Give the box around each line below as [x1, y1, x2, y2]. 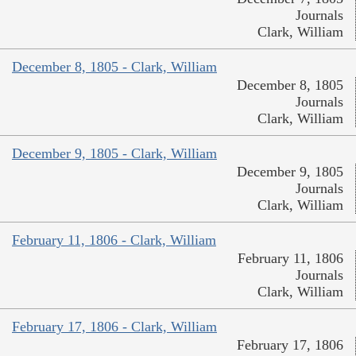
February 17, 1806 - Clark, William [12, 319, 217, 335]
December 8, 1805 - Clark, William [12, 59, 217, 75]
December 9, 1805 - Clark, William [12, 145, 217, 162]
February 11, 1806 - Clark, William [12, 232, 216, 249]
